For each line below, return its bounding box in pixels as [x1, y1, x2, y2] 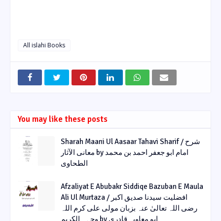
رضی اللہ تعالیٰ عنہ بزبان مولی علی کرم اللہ [61, 203, 197, 213]
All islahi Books [23, 40, 65, 49]
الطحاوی [61, 158, 88, 168]
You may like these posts [18, 113, 108, 124]
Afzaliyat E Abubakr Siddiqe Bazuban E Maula [61, 182, 203, 191]
